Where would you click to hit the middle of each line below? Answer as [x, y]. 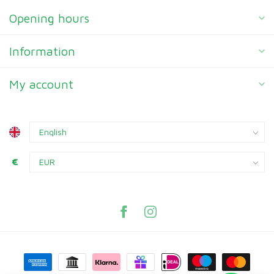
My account [41, 84]
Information [42, 51]
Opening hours [49, 18]
